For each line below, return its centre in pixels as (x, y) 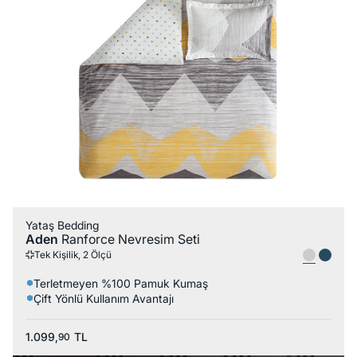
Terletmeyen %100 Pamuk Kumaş (120, 283)
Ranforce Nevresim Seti (131, 239)
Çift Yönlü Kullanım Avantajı (103, 298)
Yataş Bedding (62, 225)
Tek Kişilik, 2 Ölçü (73, 255)
